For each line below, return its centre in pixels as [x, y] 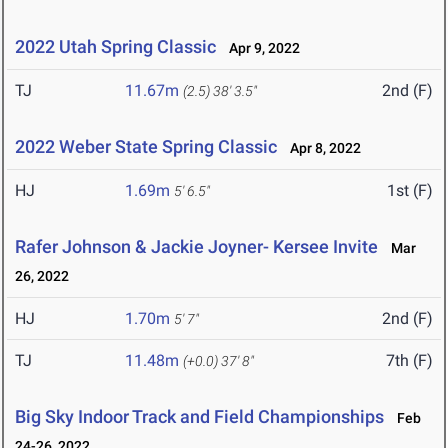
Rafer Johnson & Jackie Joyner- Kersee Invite [196, 247]
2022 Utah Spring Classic [115, 47]
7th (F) [409, 361]
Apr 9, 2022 [260, 48]
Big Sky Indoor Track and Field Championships [199, 417]
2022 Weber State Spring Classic [146, 147]
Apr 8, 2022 [321, 148]
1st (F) [410, 191]
